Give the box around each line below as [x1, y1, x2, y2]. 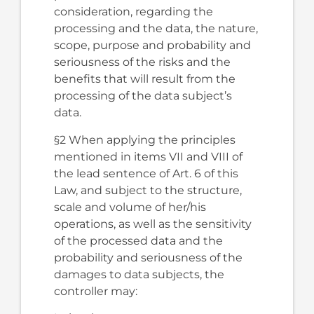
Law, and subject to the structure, [53, 183, 242, 197]
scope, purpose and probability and [53, 39, 251, 53]
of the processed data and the [53, 233, 223, 247]
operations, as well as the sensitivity [53, 217, 252, 231]
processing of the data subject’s [53, 89, 232, 103]
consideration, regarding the [53, 5, 213, 19]
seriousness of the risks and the [53, 55, 231, 69]
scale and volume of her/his [53, 200, 206, 214]
